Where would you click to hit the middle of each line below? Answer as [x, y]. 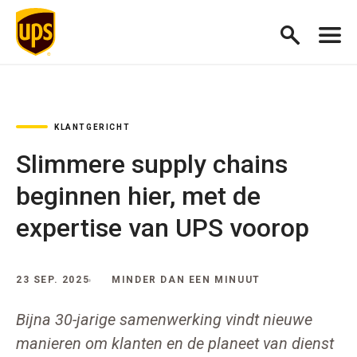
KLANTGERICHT [92, 127]
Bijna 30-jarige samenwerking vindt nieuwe [164, 320]
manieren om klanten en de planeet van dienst [175, 343]
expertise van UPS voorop [163, 228]
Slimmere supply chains [152, 164]
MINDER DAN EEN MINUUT [186, 280]
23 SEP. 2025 [53, 280]
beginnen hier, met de [138, 196]
